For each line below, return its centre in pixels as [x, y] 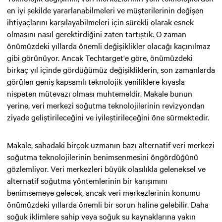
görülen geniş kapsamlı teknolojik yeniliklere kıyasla [96, 81]
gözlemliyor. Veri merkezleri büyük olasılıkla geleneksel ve [106, 168]
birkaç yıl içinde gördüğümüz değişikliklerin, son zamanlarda [111, 69]
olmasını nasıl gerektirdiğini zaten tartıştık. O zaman [97, 33]
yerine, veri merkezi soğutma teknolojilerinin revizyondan [106, 105]
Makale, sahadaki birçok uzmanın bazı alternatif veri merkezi [111, 144]
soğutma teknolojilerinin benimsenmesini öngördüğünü [103, 156]
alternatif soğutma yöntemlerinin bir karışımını [87, 180]
